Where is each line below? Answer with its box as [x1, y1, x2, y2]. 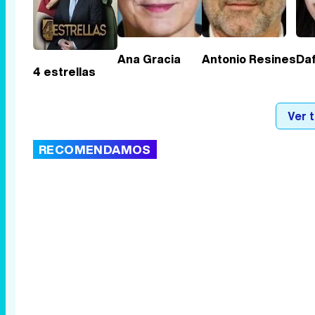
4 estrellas [33, 63, 96, 81]
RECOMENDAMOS [39, 141, 151, 159]
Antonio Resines [202, 50, 296, 67]
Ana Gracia [117, 50, 181, 67]
